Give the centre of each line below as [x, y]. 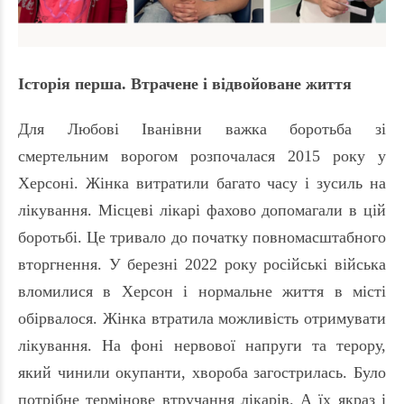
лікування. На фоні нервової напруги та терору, [202, 346]
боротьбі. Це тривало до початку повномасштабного [202, 238]
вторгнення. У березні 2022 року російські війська [202, 265]
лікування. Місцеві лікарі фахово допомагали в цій [202, 211]
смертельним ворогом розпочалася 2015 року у [202, 156]
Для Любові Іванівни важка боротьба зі [202, 129]
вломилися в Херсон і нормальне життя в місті [202, 292]
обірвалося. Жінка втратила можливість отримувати [202, 319]
